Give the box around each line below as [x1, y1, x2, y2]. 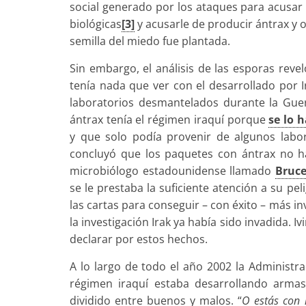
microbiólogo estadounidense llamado [70, 163, 275, 179]
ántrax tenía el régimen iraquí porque [70, 112, 269, 128]
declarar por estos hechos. [70, 232, 208, 247]
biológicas [70, 16, 122, 32]
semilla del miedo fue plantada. [70, 33, 230, 49]
